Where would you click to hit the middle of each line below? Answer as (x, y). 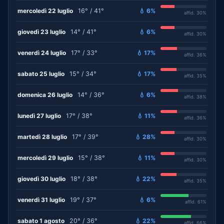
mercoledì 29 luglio (45, 157)
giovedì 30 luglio (41, 178)
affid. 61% (196, 202)
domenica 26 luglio (45, 94)
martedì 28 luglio (42, 136)
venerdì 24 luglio (42, 52)
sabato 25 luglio (41, 73)
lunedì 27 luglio (39, 115)
